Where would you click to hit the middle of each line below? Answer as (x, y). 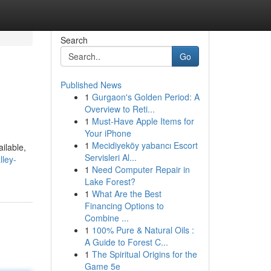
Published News (91, 85)
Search (74, 40)
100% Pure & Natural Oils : (143, 230)
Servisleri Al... (110, 157)
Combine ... (106, 218)
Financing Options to (124, 206)
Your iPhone (108, 133)
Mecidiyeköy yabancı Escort (145, 145)
